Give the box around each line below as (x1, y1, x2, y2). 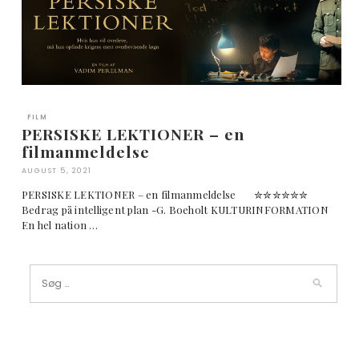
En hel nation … (21, 218, 99, 232)
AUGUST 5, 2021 (21, 166, 92, 176)
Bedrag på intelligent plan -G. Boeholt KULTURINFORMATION (21, 203, 334, 217)
